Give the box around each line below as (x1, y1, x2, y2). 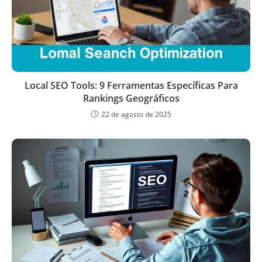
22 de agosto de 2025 (101, 109, 171, 119)
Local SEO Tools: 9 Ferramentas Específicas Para (24, 78, 238, 92)
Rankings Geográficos (82, 91, 180, 105)
